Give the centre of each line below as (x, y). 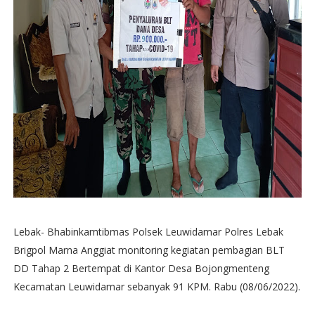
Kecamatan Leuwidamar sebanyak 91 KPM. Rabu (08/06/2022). (156, 287)
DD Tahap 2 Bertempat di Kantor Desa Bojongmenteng (141, 269)
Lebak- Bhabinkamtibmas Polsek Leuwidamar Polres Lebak (148, 232)
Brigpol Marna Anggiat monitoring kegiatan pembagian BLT (149, 250)
